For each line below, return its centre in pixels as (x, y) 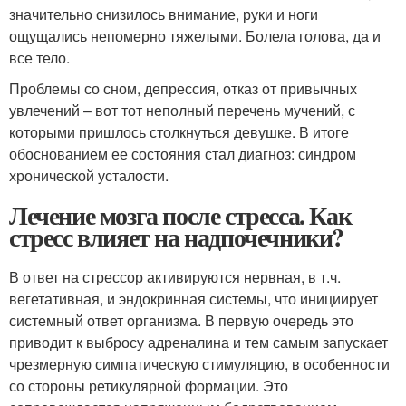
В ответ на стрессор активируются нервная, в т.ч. (175, 276)
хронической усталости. (89, 175)
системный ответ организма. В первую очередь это (181, 320)
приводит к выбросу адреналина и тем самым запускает (198, 342)
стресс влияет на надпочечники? (176, 237)
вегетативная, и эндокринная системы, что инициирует (193, 298)
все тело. (39, 57)
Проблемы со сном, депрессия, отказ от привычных (183, 88)
